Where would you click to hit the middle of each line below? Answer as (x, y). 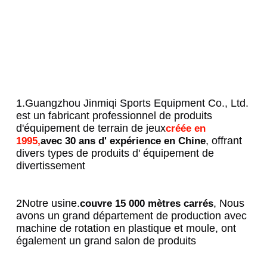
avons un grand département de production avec (132, 216)
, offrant (224, 141)
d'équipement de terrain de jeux (91, 128)
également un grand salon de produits (106, 241)
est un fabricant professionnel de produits (114, 116)
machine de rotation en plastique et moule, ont (126, 229)
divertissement (51, 166)
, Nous (229, 204)
